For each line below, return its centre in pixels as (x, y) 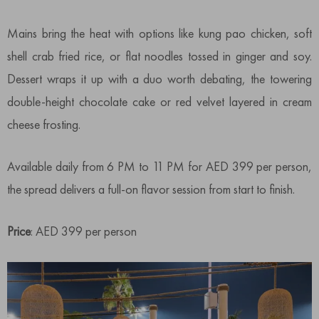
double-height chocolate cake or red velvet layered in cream (159, 101)
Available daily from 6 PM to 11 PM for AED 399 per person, (159, 166)
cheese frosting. (44, 124)
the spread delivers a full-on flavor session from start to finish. (151, 189)
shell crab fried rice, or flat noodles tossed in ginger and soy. (159, 56)
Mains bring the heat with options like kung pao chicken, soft (159, 33)
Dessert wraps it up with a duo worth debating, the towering (159, 78)
